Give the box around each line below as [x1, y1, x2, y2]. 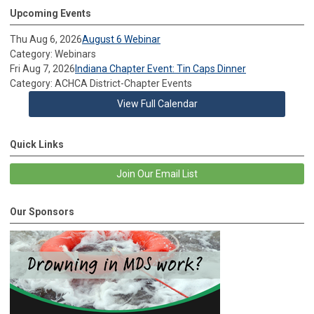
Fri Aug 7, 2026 [10, 62, 75, 74]
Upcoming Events [10, 7, 91, 19]
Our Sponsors [10, 205, 74, 217]
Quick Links [10, 138, 64, 150]
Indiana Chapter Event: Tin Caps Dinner [75, 62, 246, 74]
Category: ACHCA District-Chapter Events [10, 77, 192, 89]
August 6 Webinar [82, 33, 161, 45]
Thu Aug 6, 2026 [10, 33, 82, 45]
